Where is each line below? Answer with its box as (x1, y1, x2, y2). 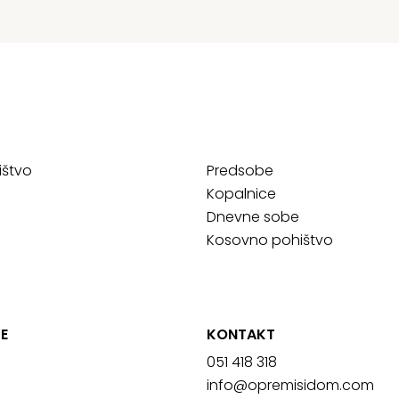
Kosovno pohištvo (207, 230, 333, 250)
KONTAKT (207, 323, 275, 345)
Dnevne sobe (207, 207, 299, 227)
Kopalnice (207, 183, 276, 204)
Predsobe (207, 160, 273, 181)
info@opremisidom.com (207, 374, 374, 395)
